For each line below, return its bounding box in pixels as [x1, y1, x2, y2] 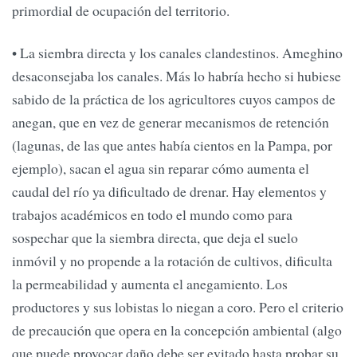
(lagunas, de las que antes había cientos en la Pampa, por [12, 135, 332, 155]
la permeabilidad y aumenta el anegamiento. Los [12, 274, 288, 294]
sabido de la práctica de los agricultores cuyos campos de [12, 89, 335, 109]
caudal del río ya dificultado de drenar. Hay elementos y [12, 182, 327, 202]
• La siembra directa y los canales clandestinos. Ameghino [12, 43, 343, 63]
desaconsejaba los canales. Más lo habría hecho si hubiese [12, 66, 341, 86]
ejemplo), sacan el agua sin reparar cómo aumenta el [12, 159, 309, 178]
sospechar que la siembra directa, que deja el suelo [12, 228, 298, 248]
